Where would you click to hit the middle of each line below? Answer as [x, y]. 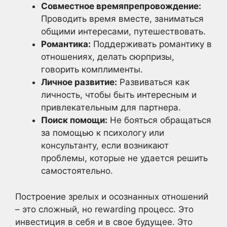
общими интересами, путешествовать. [123, 31]
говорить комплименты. [92, 69]
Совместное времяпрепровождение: [121, 6]
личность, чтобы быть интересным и [119, 95]
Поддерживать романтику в [151, 44]
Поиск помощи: [74, 120]
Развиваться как [153, 82]
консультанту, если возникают [105, 145]
